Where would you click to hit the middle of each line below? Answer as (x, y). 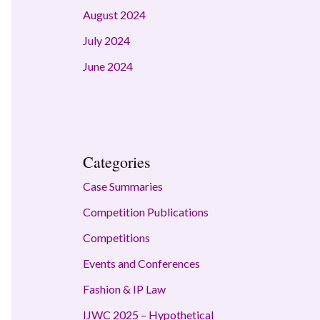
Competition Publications (146, 212)
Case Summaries (123, 186)
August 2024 (114, 15)
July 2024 (106, 41)
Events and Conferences (141, 264)
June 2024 (108, 66)
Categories (117, 162)
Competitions (116, 238)
